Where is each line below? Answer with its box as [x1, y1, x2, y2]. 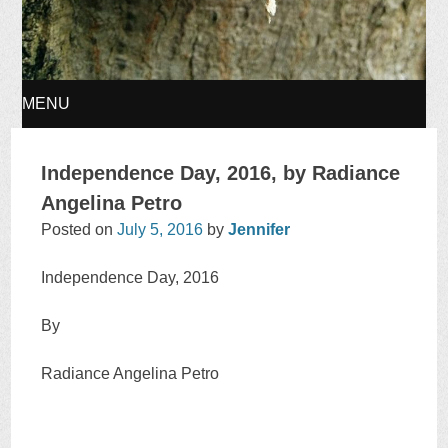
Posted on [41, 221, 118, 239]
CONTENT [29, 238, 109, 256]
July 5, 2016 [117, 221, 204, 239]
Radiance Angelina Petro [41, 365, 220, 383]
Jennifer [228, 221, 291, 239]
